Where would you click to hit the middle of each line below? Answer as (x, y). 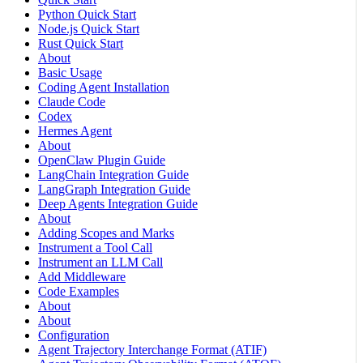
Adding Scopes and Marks (106, 233)
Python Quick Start (87, 14)
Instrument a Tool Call (95, 247)
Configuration (74, 335)
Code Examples (79, 291)
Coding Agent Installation (104, 87)
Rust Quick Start (81, 43)
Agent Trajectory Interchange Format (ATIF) (152, 349)
